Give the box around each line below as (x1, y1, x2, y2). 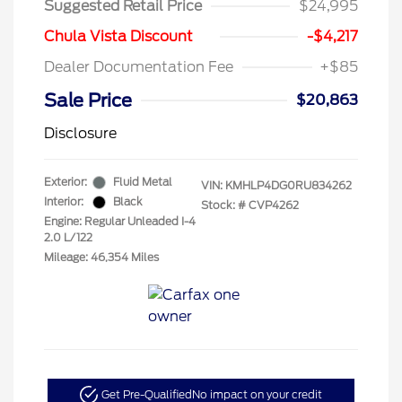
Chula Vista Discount (44, 28, 193, 45)
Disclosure (44, 125, 117, 142)
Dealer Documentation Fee (44, 58, 233, 75)
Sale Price (44, 90, 132, 111)
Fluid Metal (113, 175, 172, 188)
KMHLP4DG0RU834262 (225, 179, 352, 192)
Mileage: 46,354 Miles (44, 250, 159, 264)
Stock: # (201, 198, 246, 212)
